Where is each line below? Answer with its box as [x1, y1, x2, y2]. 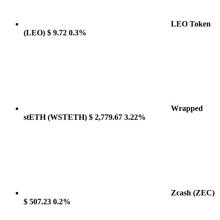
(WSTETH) [48, 113, 87, 121]
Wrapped [171, 104, 203, 112]
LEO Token [171, 20, 211, 28]
